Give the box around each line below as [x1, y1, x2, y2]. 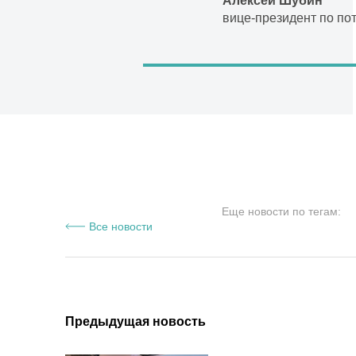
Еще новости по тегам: [221, 205, 341, 219]
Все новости [89, 219, 153, 233]
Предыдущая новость [65, 315, 206, 329]
